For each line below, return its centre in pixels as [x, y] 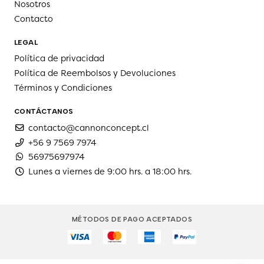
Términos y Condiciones [63, 88]
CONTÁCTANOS [44, 112]
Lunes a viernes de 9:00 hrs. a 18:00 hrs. [110, 172]
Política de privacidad [59, 59]
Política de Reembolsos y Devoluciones [95, 73]
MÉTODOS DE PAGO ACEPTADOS [132, 219]
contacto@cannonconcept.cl [89, 128]
